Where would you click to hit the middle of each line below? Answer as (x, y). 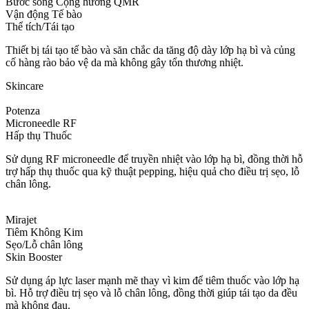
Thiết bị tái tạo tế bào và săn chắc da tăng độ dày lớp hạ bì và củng (150, 50)
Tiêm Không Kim (44, 232)
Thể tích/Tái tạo (40, 27)
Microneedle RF (41, 123)
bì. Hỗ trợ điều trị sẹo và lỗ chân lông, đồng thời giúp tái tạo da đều (151, 293)
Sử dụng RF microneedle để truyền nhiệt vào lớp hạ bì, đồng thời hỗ (154, 159)
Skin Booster (34, 257)
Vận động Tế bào (44, 14)
